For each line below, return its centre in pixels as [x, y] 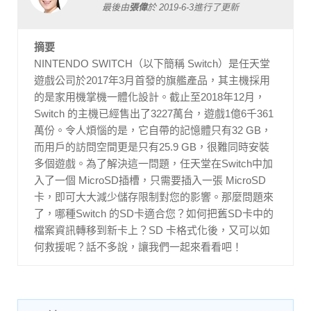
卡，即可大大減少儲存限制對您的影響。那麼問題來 [154, 196]
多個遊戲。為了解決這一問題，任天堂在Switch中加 [153, 163]
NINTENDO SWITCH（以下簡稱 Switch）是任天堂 [152, 63]
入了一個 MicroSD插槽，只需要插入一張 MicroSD [150, 180]
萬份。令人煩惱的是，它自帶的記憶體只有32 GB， [153, 130]
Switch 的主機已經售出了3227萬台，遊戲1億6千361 [154, 113]
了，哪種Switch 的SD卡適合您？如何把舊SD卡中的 [154, 213]
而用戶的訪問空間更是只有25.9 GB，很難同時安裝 [152, 146]
